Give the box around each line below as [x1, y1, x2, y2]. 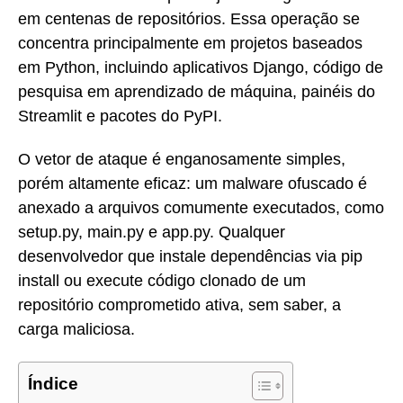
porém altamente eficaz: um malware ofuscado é [18, 175, 367, 193]
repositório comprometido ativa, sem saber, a [18, 296, 341, 315]
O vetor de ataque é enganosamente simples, [18, 150, 345, 169]
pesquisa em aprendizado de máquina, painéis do [18, 82, 375, 101]
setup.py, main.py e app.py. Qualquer [18, 223, 285, 242]
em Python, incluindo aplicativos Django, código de [18, 58, 383, 76]
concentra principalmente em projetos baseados [18, 33, 363, 52]
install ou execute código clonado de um [18, 272, 306, 291]
